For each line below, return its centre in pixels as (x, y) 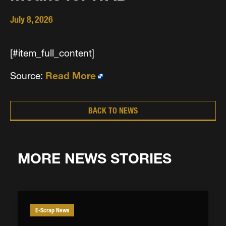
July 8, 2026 (32, 20)
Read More (71, 76)
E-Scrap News (52, 210)
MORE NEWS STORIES (95, 159)
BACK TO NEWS (113, 111)
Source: (28, 76)
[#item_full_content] (53, 53)
